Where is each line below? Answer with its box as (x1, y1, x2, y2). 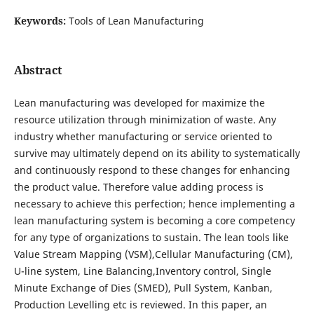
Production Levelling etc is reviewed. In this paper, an (13, 297, 267, 311)
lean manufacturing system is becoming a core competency (13, 213, 295, 227)
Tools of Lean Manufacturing (68, 13, 204, 27)
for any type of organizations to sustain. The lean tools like (13, 230, 289, 244)
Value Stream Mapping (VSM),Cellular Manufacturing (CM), (13, 247, 293, 261)
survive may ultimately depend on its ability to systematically (13, 146, 300, 160)
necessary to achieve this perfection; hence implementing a (13, 196, 295, 210)
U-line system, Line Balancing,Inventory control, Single (13, 264, 271, 278)
